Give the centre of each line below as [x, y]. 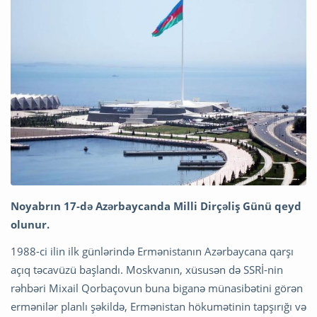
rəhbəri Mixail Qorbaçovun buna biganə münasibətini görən [157, 288]
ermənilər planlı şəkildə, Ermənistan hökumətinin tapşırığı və [158, 306]
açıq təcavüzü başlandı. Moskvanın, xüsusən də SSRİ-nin [147, 269]
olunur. [30, 224]
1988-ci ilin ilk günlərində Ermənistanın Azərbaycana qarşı [152, 251]
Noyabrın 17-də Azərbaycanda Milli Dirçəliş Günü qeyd [156, 206]
